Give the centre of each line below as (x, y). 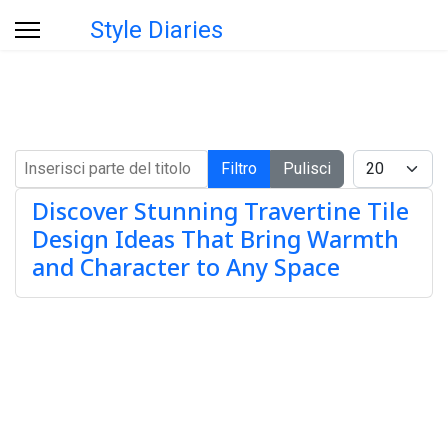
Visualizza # (387, 158)
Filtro (239, 168)
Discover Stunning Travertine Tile (220, 211)
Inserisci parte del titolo (81, 158)
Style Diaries (156, 30)
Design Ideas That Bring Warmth (215, 239)
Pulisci (307, 168)
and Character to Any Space (186, 267)
